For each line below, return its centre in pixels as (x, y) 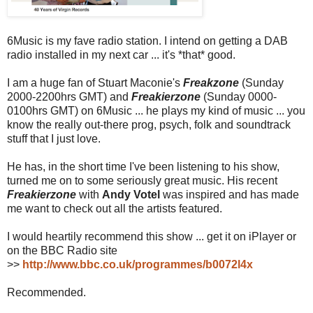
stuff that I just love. (54, 139)
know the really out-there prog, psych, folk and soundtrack (149, 125)
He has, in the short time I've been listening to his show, (143, 167)
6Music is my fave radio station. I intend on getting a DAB (147, 41)
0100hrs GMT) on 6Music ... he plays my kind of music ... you (156, 111)
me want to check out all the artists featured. (115, 209)
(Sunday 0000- (239, 97)
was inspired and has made (231, 195)
